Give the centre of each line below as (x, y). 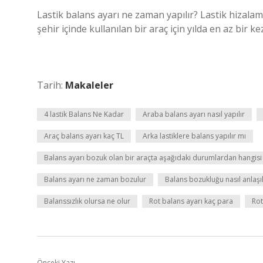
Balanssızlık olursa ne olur (87, 201)
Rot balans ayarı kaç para (191, 201)
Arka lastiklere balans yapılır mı (194, 136)
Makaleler (89, 85)
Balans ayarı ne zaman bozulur (95, 179)
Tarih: (51, 85)
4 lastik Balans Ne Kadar (84, 114)
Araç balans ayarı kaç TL (84, 136)
